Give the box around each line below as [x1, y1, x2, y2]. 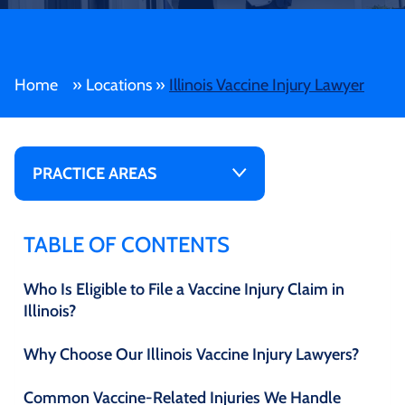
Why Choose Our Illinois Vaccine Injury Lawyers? [24, 344, 359, 364]
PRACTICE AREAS [33, 163, 156, 184]
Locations [86, 74, 152, 95]
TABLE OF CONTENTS [24, 231, 230, 258]
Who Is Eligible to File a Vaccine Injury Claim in [24, 278, 344, 299]
